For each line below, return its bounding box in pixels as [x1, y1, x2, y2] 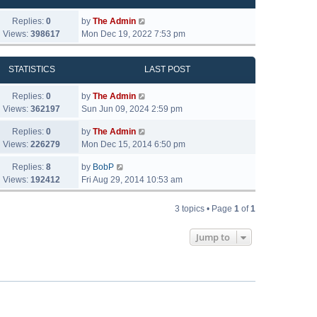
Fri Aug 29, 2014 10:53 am [81, 175, 183, 185]
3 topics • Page [175, 204, 234, 214]
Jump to [196, 231, 230, 243]
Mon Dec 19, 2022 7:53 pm [81, 29, 185, 39]
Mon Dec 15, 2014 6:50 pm [81, 139, 185, 149]
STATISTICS [8, 64, 55, 74]
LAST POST [144, 64, 190, 74]
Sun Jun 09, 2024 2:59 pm [81, 104, 183, 114]
